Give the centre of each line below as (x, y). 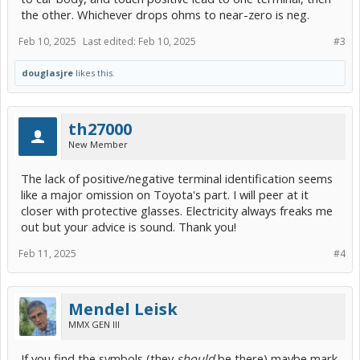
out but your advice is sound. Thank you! (129, 227)
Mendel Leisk (123, 309)
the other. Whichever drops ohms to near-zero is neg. (165, 14)
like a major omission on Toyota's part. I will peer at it (165, 194)
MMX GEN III (94, 324)
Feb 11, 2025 (47, 254)
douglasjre (47, 73)
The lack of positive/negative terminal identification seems (177, 178)
